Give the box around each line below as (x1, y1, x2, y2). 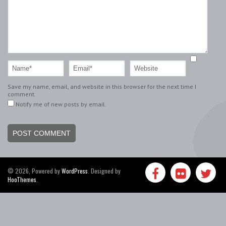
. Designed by (88, 166, 121, 176)
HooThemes (8, 175, 36, 184)
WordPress (62, 166, 88, 176)
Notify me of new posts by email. (16, 100, 106, 108)
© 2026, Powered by (8, 166, 62, 176)
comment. (8, 90, 36, 98)
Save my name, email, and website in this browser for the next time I (8, 83, 196, 91)
